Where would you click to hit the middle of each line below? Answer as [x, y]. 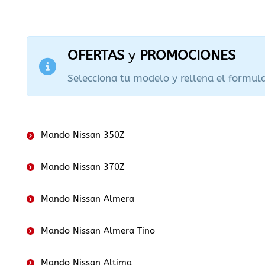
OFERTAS [98, 55]
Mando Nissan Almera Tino [98, 231]
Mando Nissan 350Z [83, 135]
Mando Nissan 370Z [83, 167]
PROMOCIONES [185, 55]
